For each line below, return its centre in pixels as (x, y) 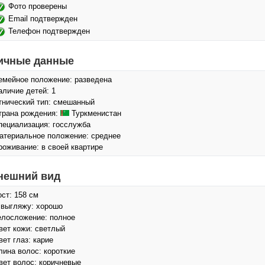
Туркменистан (95, 113)
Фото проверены (38, 6)
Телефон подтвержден (49, 31)
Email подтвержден (43, 19)
